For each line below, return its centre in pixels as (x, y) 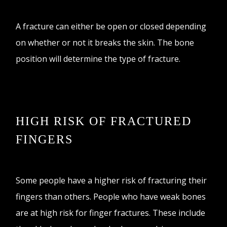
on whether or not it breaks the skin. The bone (105, 42)
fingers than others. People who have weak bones (111, 196)
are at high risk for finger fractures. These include (111, 213)
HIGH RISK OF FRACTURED (104, 121)
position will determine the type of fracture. (99, 59)
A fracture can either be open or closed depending (111, 26)
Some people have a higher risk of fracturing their (111, 180)
